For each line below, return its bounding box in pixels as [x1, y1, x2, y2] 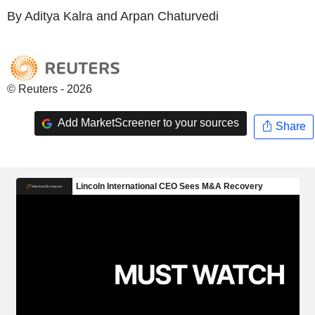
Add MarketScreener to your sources [55, 117, 239, 129]
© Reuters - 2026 [7, 82, 92, 95]
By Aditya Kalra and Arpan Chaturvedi [7, 8, 219, 23]
